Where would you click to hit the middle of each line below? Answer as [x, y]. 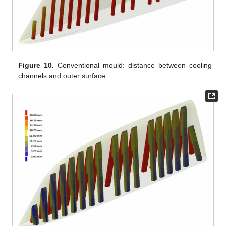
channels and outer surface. [63, 76]
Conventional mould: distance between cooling [133, 65]
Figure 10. [36, 65]
